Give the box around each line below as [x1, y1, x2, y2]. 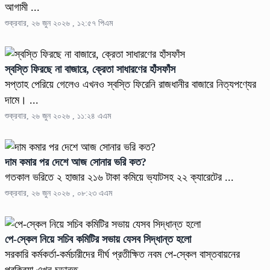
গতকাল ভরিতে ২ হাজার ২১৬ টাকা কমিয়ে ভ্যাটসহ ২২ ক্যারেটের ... [5, 171, 234, 183]
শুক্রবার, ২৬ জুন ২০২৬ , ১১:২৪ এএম [5, 111, 111, 121]
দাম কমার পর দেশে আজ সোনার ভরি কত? [5, 155, 146, 168]
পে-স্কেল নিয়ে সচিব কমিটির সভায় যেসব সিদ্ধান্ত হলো [5, 233, 191, 245]
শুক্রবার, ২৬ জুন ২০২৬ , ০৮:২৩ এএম [5, 188, 112, 198]
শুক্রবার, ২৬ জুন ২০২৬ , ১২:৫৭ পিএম [5, 18, 113, 28]
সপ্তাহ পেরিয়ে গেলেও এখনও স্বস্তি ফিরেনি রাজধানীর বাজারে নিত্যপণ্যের [5, 78, 256, 90]
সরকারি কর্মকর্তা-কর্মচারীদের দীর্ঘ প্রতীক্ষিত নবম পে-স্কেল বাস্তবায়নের [5, 248, 240, 260]
